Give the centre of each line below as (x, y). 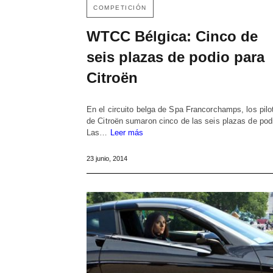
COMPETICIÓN (120, 7)
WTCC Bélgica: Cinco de (172, 36)
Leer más (127, 132)
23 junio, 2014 (107, 158)
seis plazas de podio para (175, 57)
